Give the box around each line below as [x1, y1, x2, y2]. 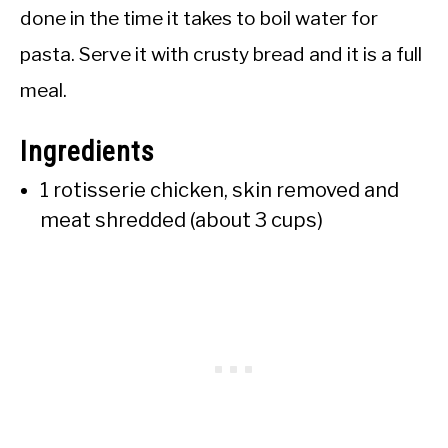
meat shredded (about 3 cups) [40, 208, 323, 233]
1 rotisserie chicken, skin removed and [40, 178, 399, 203]
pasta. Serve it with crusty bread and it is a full [20, 42, 422, 67]
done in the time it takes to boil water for [20, 6, 378, 31]
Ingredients [20, 135, 155, 169]
